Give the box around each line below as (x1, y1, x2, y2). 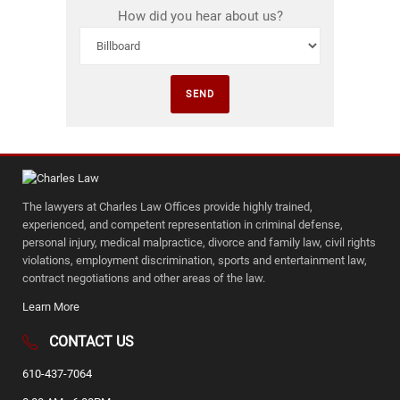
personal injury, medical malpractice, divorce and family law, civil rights (22, 236, 376, 249)
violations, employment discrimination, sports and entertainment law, (22, 254, 367, 267)
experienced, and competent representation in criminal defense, (22, 218, 343, 231)
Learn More (22, 300, 79, 313)
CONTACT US (49, 333, 134, 350)
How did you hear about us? (117, 8, 283, 24)
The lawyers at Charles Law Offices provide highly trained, (22, 200, 312, 213)
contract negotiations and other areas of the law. (22, 271, 265, 285)
